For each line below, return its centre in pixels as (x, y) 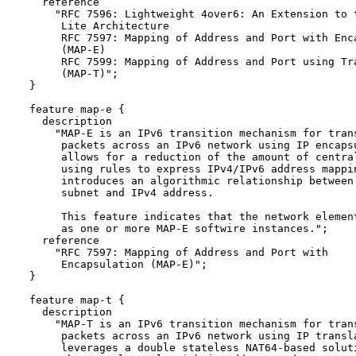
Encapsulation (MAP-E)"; (112, 265)
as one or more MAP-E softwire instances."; (172, 229)
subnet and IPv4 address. (115, 193)
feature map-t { (71, 300)
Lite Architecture (93, 26)
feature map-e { (71, 110)
